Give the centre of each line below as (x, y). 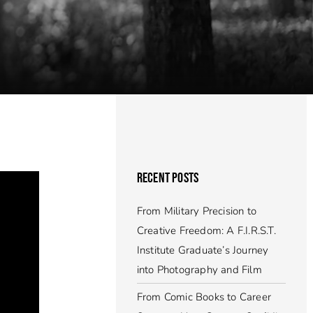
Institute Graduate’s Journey (203, 250)
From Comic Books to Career (204, 297)
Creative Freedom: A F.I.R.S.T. (206, 231)
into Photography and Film (199, 270)
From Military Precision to (196, 211)
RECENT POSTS (168, 178)
